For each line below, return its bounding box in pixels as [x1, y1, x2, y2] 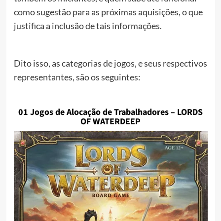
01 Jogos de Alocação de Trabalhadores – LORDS [18, 106, 203, 119]
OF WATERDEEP [80, 115, 141, 128]
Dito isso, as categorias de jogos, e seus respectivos [13, 58, 207, 69]
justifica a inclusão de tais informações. [13, 20, 162, 32]
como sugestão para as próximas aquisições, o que [13, 6, 203, 18]
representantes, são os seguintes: [13, 72, 141, 83]
